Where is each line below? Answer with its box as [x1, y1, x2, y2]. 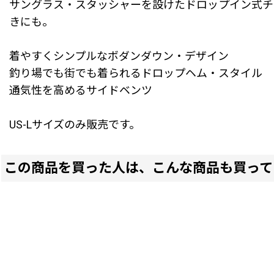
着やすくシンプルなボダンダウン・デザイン [9, 49, 229, 62]
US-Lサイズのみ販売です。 [9, 117, 140, 131]
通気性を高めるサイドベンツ [9, 83, 152, 97]
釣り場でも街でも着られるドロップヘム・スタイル [9, 66, 262, 80]
